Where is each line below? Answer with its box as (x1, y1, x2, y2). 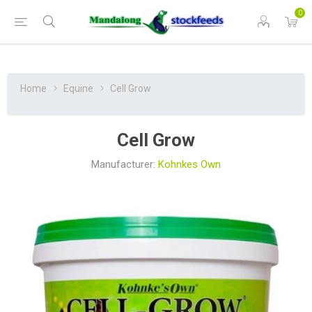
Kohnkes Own (158, 158, 221, 171)
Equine (63, 83, 93, 94)
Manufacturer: (91, 158, 155, 171)
